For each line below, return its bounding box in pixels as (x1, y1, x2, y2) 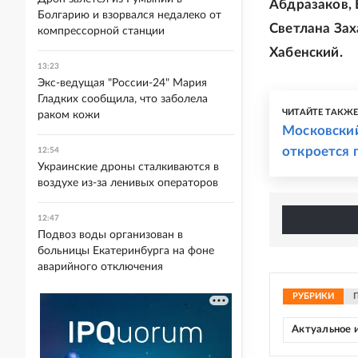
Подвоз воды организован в (38, 229, 183, 241)
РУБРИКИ (292, 292, 334, 300)
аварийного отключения (38, 261, 163, 272)
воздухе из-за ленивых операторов (38, 177, 218, 189)
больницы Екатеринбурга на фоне (38, 245, 214, 257)
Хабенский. (269, 46, 343, 59)
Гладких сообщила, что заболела (38, 93, 208, 105)
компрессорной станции (38, 26, 165, 37)
